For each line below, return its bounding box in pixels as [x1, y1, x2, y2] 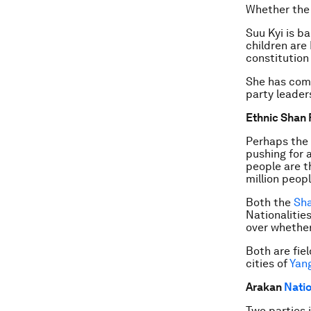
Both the [246, 196, 294, 210]
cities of [246, 257, 289, 271]
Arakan [246, 280, 284, 294]
